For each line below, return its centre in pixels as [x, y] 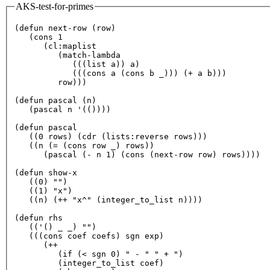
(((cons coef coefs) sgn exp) [89, 236]
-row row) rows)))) [217, 154]
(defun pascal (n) [55, 100]
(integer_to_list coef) [89, 263]
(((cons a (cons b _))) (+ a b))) [121, 73]
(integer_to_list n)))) [147, 199]
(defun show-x [46, 172]
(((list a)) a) [77, 64]
